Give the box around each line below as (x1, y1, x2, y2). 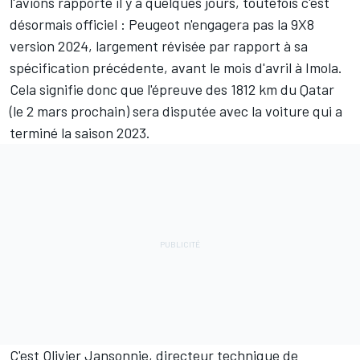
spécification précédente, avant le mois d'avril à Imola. (10, 58, 342, 76)
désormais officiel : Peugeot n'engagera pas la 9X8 (10, 14, 314, 33)
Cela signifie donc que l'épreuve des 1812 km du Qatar (10, 80, 334, 98)
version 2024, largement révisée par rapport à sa (10, 36, 308, 55)
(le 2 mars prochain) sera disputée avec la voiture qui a (10, 101, 342, 120)
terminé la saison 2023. (10, 123, 150, 141)
